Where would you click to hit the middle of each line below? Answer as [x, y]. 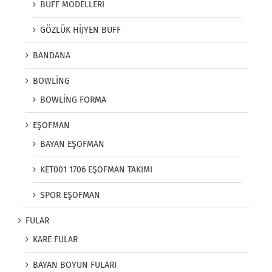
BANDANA [52, 56]
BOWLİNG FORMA [73, 100]
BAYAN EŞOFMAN [72, 144]
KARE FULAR [55, 240]
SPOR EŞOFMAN [70, 195]
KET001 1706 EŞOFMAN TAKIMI [96, 170]
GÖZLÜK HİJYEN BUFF [80, 30]
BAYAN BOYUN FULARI [75, 265]
